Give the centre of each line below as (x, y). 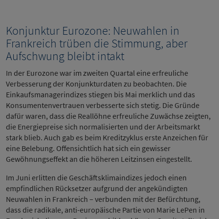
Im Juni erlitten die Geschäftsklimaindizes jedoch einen (96, 177)
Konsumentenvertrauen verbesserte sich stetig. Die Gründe (103, 105)
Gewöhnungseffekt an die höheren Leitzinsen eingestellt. (100, 159)
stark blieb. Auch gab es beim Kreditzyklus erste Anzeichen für (107, 137)
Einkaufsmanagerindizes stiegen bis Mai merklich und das (100, 94)
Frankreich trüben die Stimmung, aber (97, 43)
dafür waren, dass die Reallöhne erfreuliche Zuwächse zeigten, (108, 116)
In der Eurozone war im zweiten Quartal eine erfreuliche (97, 73)
